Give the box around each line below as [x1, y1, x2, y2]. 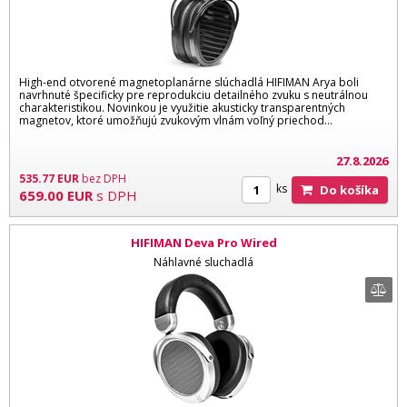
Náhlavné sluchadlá [154, 253, 253, 270]
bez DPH [82, 170, 126, 186]
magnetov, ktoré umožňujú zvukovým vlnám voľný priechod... [19, 112, 333, 128]
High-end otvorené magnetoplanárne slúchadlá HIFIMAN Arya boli [19, 74, 359, 90]
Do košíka [329, 181, 379, 198]
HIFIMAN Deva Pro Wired [130, 234, 277, 252]
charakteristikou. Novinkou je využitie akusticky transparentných [19, 99, 345, 115]
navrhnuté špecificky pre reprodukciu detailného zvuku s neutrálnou [19, 86, 368, 103]
